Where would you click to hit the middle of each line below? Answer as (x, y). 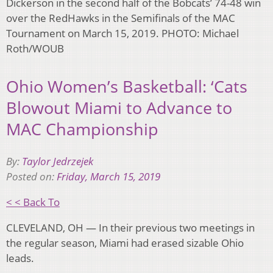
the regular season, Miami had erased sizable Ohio (125, 243)
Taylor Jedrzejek (58, 161)
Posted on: (31, 176)
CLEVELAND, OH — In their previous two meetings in (130, 227)
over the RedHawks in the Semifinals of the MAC (121, 18)
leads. (20, 258)
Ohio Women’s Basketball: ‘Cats (127, 87)
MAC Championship (82, 129)
